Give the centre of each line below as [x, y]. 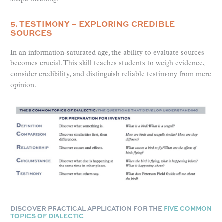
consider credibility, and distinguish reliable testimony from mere [111, 75]
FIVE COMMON [188, 208]
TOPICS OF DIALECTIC [47, 216]
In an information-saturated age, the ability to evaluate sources [107, 53]
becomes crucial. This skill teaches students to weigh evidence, [107, 64]
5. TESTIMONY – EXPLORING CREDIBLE [93, 24]
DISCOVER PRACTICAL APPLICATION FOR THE [87, 208]
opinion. [23, 86]
